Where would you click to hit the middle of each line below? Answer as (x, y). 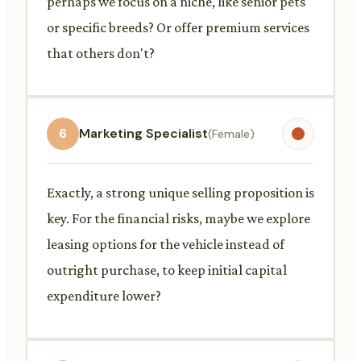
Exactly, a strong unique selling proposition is (180, 192)
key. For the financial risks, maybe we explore (178, 218)
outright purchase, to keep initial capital (167, 270)
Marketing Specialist (143, 134)
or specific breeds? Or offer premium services (178, 27)
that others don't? (101, 53)
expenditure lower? (104, 295)
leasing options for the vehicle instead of (166, 244)
